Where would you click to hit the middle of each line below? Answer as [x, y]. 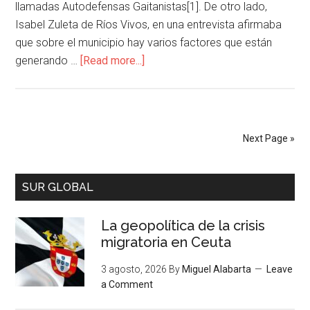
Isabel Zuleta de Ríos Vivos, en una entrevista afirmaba [149, 25]
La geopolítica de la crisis [183, 226]
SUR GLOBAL [58, 187]
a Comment [127, 284]
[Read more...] [113, 61]
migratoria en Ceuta [166, 242]
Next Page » [268, 138]
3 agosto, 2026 [134, 269]
